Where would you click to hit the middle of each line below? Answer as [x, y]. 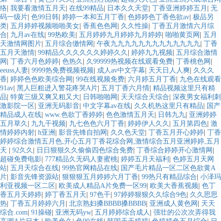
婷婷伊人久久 [148, 124]
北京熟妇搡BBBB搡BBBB [108, 204]
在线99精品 [86, 8]
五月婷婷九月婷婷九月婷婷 [120, 35]
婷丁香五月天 [66, 195]
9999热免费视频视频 [63, 71]
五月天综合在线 [35, 168]
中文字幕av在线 [107, 106]
